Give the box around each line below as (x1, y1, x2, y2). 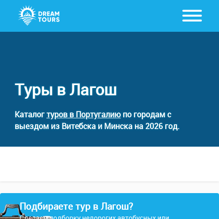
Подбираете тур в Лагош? (20, 200, 133, 213)
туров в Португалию (46, 109, 121, 120)
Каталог (15, 109, 46, 120)
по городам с (121, 109, 171, 120)
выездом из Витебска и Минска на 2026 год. (15, 121, 179, 131)
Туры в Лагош (15, 79, 117, 100)
